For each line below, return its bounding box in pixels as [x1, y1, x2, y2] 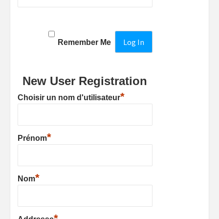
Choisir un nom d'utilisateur [18, 93, 120, 102]
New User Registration [22, 74, 147, 88]
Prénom [18, 134, 47, 143]
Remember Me [58, 38, 111, 46]
